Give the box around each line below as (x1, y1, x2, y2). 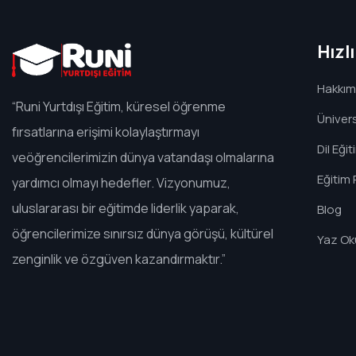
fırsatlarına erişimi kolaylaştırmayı (12, 122, 199, 141)
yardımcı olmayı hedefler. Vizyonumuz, (12, 173, 230, 192)
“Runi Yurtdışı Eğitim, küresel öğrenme (12, 97, 226, 115)
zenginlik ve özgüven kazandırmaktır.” (12, 250, 226, 268)
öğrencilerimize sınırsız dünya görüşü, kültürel (12, 224, 273, 242)
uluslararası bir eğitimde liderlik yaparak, (12, 199, 239, 217)
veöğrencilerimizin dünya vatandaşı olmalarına (12, 148, 274, 166)
